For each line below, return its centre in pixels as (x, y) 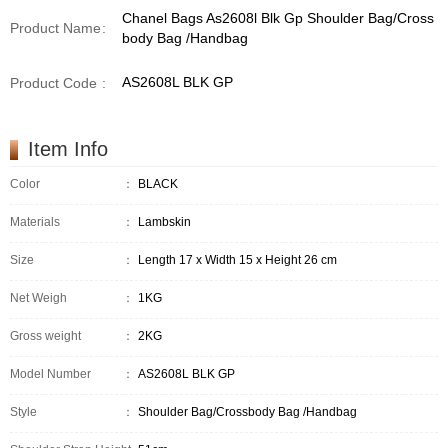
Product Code (53, 83)
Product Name (55, 28)
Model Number (50, 374)
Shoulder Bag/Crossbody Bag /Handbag (248, 412)
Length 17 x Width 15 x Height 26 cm (238, 260)
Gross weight (45, 336)
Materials (35, 222)
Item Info (68, 149)
